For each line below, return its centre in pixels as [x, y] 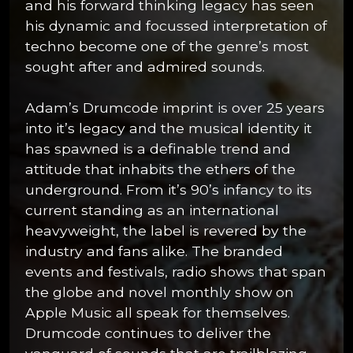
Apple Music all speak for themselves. [158, 312]
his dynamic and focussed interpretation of [176, 26]
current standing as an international [152, 210]
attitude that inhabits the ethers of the [160, 169]
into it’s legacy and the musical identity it [169, 128]
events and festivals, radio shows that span [176, 271]
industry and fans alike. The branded [154, 251]
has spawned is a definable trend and [158, 149]
